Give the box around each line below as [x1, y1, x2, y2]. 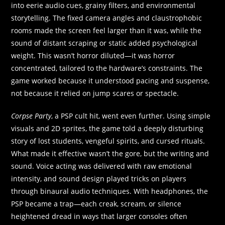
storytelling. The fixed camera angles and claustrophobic [11, 13, 202, 23]
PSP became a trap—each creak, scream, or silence [11, 198, 182, 208]
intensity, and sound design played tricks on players [11, 173, 187, 183]
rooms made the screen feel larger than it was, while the [11, 25, 202, 35]
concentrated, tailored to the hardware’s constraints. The [11, 63, 203, 73]
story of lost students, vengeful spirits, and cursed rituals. [11, 136, 205, 146]
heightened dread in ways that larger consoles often [11, 211, 188, 221]
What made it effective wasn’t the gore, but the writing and [11, 148, 209, 158]
